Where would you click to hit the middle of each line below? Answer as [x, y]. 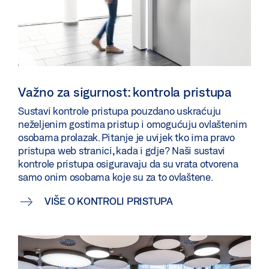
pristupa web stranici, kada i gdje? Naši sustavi [122, 151]
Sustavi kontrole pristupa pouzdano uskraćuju [119, 111]
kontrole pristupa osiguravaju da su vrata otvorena [128, 164]
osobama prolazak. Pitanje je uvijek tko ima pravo [126, 138]
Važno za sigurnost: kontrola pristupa [125, 92]
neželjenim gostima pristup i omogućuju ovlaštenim [133, 124]
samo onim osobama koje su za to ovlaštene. [116, 177]
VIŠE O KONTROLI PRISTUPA [108, 201]
